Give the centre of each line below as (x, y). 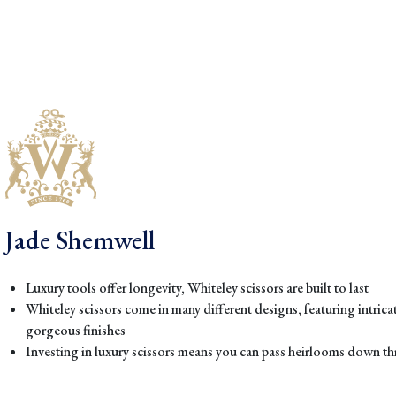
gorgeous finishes (77, 331)
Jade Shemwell (80, 240)
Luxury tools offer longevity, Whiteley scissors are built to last (198, 288)
